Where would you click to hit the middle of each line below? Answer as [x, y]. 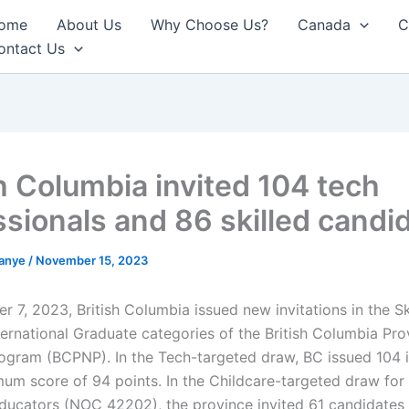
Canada [324, 25]
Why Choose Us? [210, 25]
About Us [89, 25]
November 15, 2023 [92, 260]
